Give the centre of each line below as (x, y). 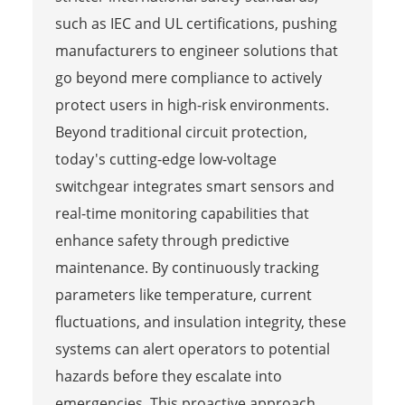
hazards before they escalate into (168, 376)
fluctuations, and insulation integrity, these (200, 321)
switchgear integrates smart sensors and (194, 186)
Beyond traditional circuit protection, (181, 132)
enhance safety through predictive (172, 240)
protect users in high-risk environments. (192, 104)
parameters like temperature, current (183, 294)
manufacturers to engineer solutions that (196, 50)
